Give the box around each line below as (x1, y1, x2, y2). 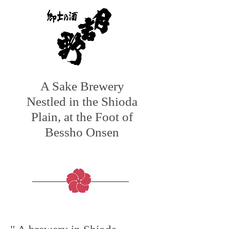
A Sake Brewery (40, 79, 124, 94)
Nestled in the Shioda (27, 95, 138, 109)
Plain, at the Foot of (31, 110, 133, 124)
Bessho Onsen (45, 125, 119, 140)
